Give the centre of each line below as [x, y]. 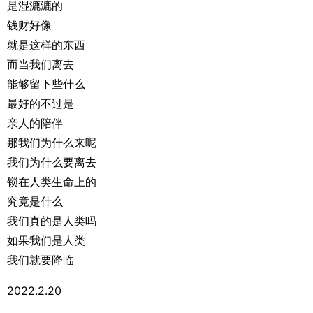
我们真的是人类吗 [52, 221]
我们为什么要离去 [52, 162]
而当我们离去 [41, 64]
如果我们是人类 [46, 240]
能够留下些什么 [46, 84]
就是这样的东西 [46, 45]
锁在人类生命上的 [52, 182]
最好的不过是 [41, 103]
